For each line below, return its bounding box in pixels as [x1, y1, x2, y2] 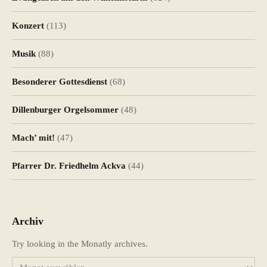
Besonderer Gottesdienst [12, 76, 107, 86]
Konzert [12, 20, 44, 30]
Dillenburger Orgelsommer [12, 104, 119, 114]
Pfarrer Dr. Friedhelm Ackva [12, 160, 126, 170]
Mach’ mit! [12, 132, 55, 142]
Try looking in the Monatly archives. [12, 239, 148, 249]
